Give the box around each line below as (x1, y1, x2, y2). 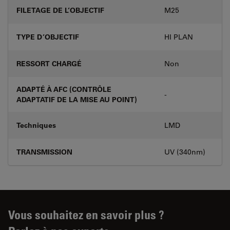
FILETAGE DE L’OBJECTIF (16, 5, 104, 15)
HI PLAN (164, 32, 193, 42)
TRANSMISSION (16, 146, 72, 157)
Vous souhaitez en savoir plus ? (8, 206, 164, 222)
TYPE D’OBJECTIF (16, 31, 79, 42)
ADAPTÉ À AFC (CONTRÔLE (16, 84, 111, 94)
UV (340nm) (164, 147, 205, 157)
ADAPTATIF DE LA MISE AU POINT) (16, 94, 137, 104)
